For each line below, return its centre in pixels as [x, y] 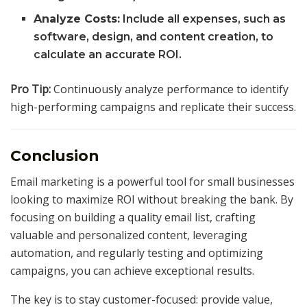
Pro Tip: [30, 89]
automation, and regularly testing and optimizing [137, 253]
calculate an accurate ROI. [108, 54]
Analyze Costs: [77, 19]
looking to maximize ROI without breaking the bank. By [152, 200]
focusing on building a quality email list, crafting [133, 218]
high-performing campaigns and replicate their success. [153, 107]
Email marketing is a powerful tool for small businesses [152, 182]
